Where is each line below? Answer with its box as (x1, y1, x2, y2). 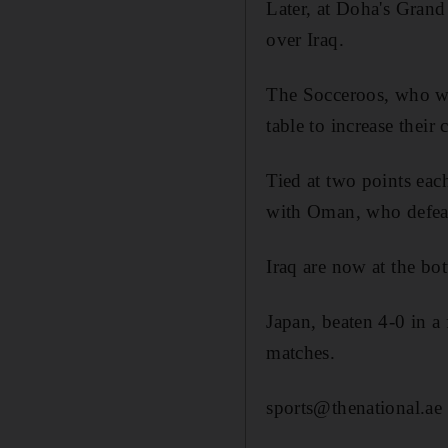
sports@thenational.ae (266, 396, 443, 418)
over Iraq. (266, 28, 344, 50)
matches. (266, 341, 336, 363)
